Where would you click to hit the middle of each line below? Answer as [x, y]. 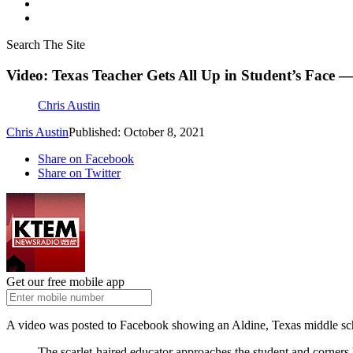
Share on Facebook [86, 159]
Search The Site [46, 45]
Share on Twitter [79, 173]
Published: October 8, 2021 [137, 132]
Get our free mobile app [65, 282]
